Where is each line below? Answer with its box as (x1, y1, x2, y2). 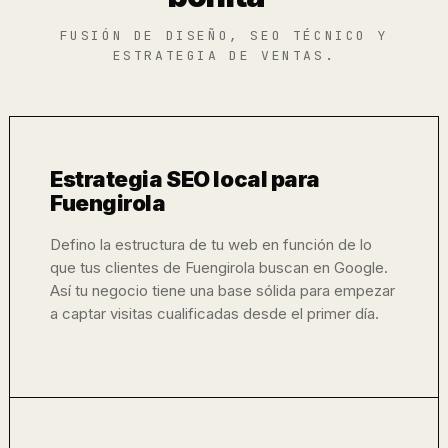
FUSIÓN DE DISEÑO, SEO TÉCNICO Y (59, 27, 389, 44)
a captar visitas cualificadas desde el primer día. (50, 304, 379, 323)
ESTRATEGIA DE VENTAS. (112, 47, 336, 64)
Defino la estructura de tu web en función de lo (50, 235, 372, 254)
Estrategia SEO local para (50, 166, 320, 192)
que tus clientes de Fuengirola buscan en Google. (50, 258, 388, 277)
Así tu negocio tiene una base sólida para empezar (50, 281, 395, 300)
